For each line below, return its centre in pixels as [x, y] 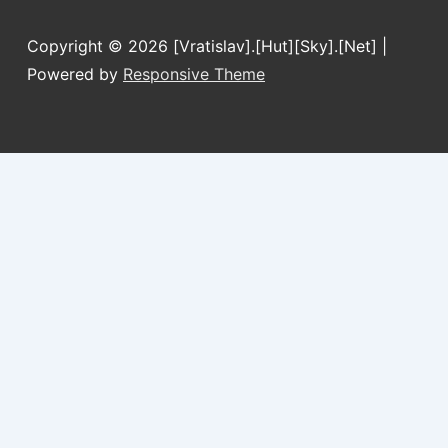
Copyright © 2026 [100, 46]
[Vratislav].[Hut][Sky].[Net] [277, 46]
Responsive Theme [194, 74]
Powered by [75, 74]
